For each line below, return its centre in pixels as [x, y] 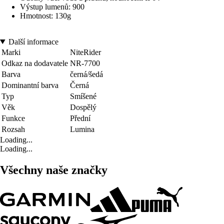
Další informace [33, 41]
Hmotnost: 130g [45, 15]
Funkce [13, 118]
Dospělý [83, 107]
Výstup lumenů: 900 [52, 6]
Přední [80, 118]
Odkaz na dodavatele [35, 63]
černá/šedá [86, 74]
